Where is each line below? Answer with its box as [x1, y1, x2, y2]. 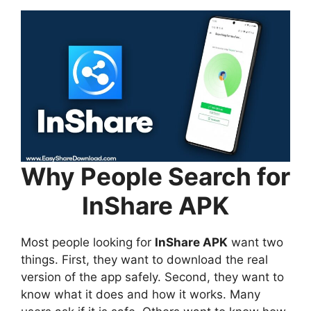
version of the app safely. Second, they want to [21, 269, 284, 284]
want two [228, 235, 283, 249]
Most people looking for [21, 235, 155, 249]
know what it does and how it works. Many [21, 287, 260, 301]
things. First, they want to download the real [21, 252, 268, 267]
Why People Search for [21, 161, 290, 191]
